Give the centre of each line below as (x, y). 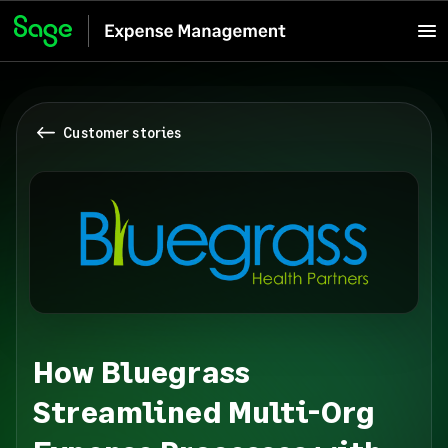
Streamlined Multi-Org (204, 410)
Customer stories (122, 133)
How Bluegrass (141, 370)
